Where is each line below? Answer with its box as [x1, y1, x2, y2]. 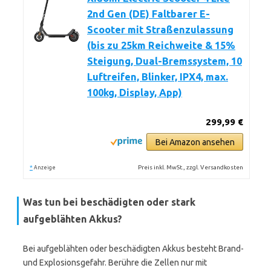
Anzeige [34, 165, 56, 171]
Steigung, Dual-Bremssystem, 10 [87, 56, 242, 67]
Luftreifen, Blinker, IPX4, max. [87, 71, 228, 82]
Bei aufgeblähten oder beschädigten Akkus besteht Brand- [23, 244, 244, 253]
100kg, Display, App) [87, 87, 182, 98]
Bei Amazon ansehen [155, 137, 235, 147]
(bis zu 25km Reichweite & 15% [87, 40, 235, 51]
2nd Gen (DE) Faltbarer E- [87, 8, 210, 19]
